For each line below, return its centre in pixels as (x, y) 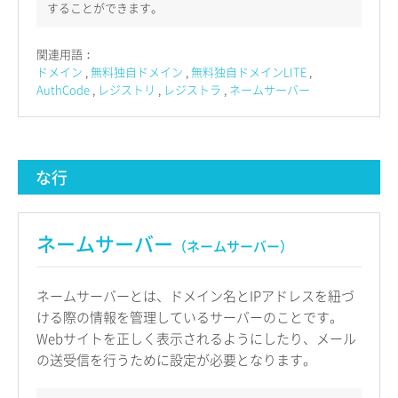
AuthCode (63, 90)
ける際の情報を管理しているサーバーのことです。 (190, 318)
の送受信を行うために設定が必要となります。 (176, 360)
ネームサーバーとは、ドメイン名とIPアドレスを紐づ (195, 296)
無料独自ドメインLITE (249, 72)
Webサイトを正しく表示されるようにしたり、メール (196, 339)
